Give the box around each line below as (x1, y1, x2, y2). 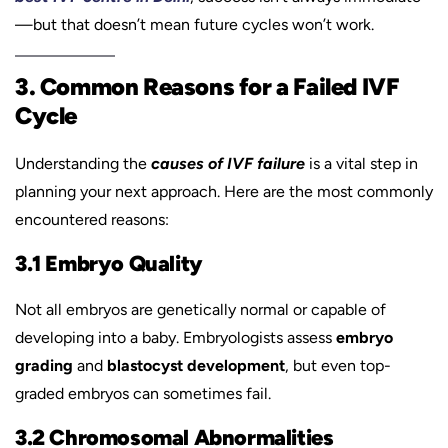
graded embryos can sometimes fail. (15, 384, 271, 403)
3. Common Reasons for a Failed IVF (15, 72, 399, 101)
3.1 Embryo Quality (15, 250, 203, 276)
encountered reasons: (15, 210, 169, 229)
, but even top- (285, 356, 391, 375)
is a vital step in (305, 154, 418, 173)
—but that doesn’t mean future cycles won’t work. (15, 15, 374, 34)
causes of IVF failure (151, 154, 305, 173)
